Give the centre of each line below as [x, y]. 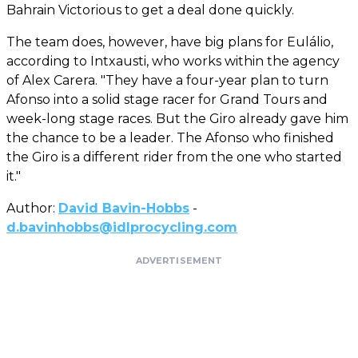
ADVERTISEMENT [179, 260]
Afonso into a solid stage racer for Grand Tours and [167, 99]
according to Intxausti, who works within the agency [173, 61]
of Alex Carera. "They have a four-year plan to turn [167, 80]
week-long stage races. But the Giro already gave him [177, 118]
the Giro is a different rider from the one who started [174, 157]
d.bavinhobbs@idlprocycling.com [122, 227]
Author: [32, 208]
